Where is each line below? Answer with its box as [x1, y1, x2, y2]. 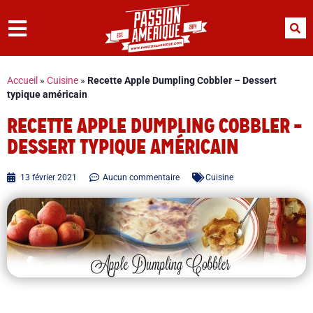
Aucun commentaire [103, 173, 180, 182]
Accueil [7, 75, 38, 86]
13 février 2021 [20, 173, 77, 182]
